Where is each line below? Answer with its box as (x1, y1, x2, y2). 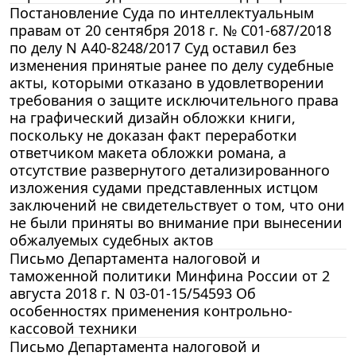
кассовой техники (10, 318, 137, 338)
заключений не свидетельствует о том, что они (10, 195, 345, 215)
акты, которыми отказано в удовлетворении (10, 72, 324, 92)
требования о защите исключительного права (10, 90, 339, 110)
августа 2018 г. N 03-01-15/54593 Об (10, 283, 256, 303)
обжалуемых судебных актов (10, 230, 213, 250)
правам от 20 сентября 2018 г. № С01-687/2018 (10, 20, 331, 40)
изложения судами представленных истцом (10, 177, 318, 197)
